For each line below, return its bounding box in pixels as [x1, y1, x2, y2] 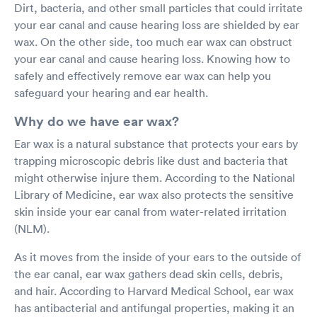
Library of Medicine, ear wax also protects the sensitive [14, 187, 294, 202]
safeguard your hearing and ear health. [14, 85, 208, 100]
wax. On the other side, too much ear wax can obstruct [14, 34, 292, 49]
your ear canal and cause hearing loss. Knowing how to [14, 51, 290, 66]
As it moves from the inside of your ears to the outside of [14, 249, 301, 264]
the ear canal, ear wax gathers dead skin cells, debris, [14, 266, 283, 281]
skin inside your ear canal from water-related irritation [14, 204, 287, 219]
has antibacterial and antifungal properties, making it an [14, 300, 294, 315]
